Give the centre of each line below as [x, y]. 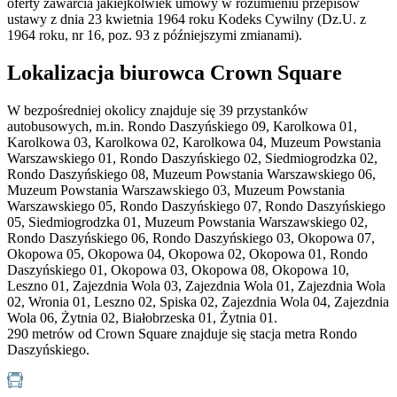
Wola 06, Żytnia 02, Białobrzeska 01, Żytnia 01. [142, 318]
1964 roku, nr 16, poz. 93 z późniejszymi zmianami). [155, 35]
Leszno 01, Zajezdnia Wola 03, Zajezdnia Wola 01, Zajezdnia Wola [196, 286]
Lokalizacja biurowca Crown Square [175, 73]
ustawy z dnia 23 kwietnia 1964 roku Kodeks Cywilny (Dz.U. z [187, 19]
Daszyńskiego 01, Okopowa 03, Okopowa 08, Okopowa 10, [178, 270]
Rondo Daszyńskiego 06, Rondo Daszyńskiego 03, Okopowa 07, [191, 238]
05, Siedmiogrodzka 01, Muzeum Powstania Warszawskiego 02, [187, 222]
